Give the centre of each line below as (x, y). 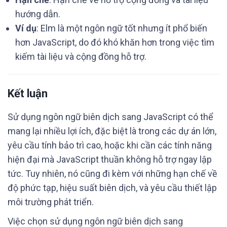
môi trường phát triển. (51, 202)
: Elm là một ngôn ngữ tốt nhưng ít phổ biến (122, 28)
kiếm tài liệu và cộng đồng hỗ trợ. (81, 56)
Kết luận (28, 93)
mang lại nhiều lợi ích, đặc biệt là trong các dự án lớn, (112, 131)
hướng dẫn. (38, 14)
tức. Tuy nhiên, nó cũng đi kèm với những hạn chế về (112, 174)
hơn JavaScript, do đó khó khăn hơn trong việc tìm (115, 42)
